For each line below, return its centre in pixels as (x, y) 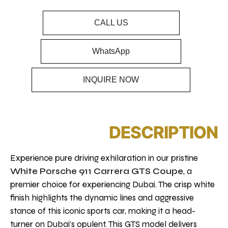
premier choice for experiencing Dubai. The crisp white (112, 185)
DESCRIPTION (163, 133)
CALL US (111, 22)
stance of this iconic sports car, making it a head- (103, 211)
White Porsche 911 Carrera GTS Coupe (97, 172)
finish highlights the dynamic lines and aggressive (102, 198)
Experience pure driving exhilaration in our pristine (104, 158)
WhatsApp (111, 51)
